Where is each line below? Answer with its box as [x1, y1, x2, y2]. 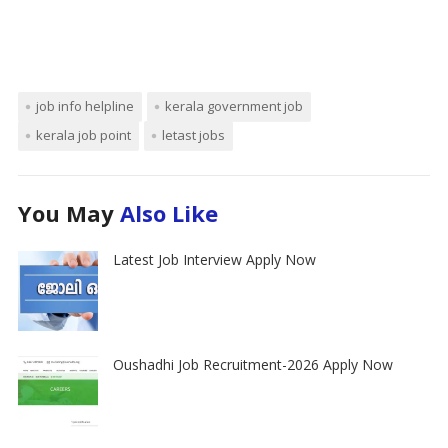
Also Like [119, 198, 218, 229]
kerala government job [164, 97, 303, 116]
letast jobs [161, 126, 225, 145]
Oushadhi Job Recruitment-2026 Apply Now [112, 355, 393, 375]
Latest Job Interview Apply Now [112, 250, 316, 270]
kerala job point [35, 126, 131, 145]
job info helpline [35, 97, 134, 116]
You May [17, 198, 120, 229]
